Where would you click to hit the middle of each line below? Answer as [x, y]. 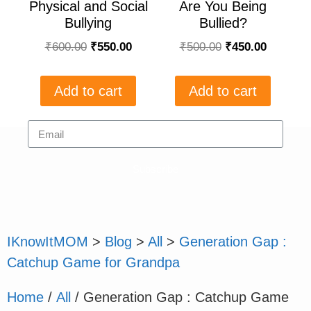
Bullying [88, 23]
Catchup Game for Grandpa [93, 263]
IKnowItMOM [48, 242]
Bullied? [223, 23]
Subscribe [155, 169]
